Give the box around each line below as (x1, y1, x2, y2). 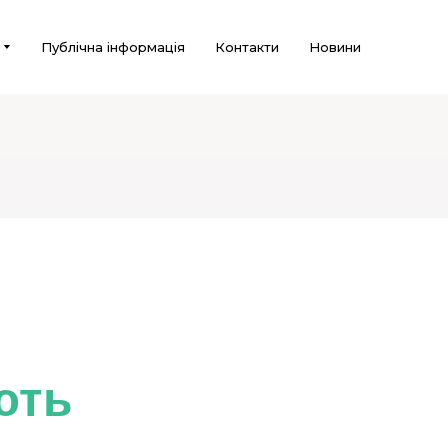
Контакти (215, 39, 279, 56)
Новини (309, 39, 361, 56)
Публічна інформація (41, 39, 185, 56)
